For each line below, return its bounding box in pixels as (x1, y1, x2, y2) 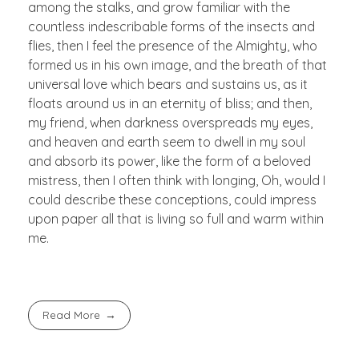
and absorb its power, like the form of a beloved (28, 153, 311, 170)
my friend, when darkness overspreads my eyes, (28, 115, 313, 131)
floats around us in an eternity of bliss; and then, (28, 95, 312, 112)
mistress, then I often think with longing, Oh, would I (28, 172, 325, 189)
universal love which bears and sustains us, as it (28, 76, 308, 93)
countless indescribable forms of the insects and (28, 18, 315, 35)
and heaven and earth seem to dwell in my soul (28, 134, 305, 151)
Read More (42, 309, 101, 322)
